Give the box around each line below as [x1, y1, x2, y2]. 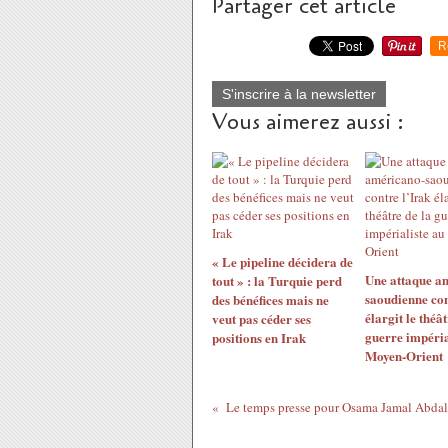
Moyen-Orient [364, 346, 443, 365]
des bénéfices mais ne [212, 290, 329, 309]
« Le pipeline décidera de [212, 252, 353, 271]
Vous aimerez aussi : [212, 107, 404, 137]
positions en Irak [212, 328, 306, 347]
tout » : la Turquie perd [212, 271, 342, 290]
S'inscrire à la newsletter [222, 86, 376, 102]
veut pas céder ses [212, 309, 311, 328]
